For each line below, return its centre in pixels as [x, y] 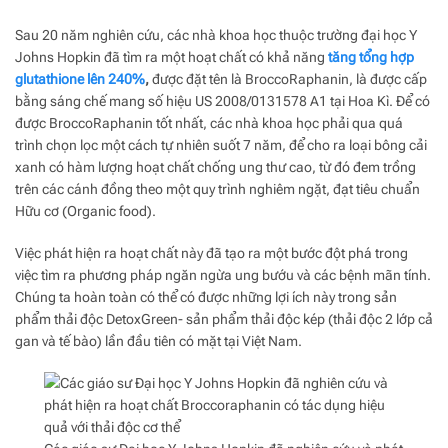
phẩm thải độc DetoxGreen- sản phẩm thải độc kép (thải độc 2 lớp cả [224, 318]
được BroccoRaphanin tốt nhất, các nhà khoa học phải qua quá [209, 122]
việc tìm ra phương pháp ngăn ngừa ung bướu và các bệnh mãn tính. [223, 274]
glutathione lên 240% [80, 78]
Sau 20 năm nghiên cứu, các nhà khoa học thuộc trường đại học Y [216, 34]
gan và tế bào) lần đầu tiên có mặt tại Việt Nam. [158, 340]
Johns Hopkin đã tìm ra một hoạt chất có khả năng [170, 56]
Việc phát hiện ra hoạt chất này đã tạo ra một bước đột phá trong [211, 252]
